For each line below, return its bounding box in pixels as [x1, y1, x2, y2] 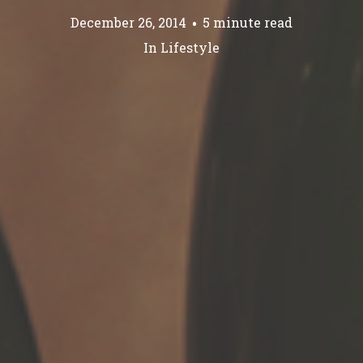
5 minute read [203, 14, 293, 31]
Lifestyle [160, 39, 220, 56]
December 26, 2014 [70, 14, 186, 31]
